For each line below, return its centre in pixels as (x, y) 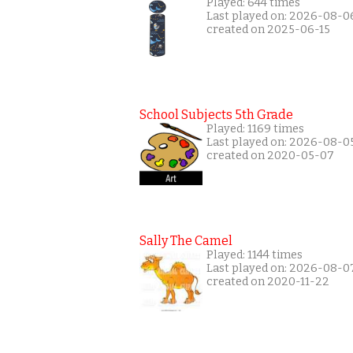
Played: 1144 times (255, 255)
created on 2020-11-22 (268, 281)
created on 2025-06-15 (268, 29)
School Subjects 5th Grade (216, 114)
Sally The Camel (186, 240)
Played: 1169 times (255, 128)
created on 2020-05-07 (270, 155)
